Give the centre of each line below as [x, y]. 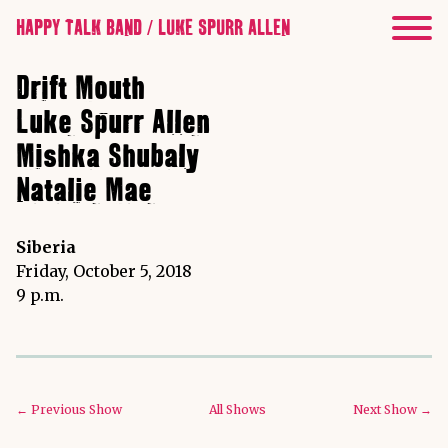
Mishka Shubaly [107, 157]
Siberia [46, 246]
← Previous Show [69, 409]
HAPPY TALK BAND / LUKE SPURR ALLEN [153, 28]
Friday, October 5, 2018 [104, 270]
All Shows [237, 409]
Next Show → [392, 409]
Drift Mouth [80, 89]
